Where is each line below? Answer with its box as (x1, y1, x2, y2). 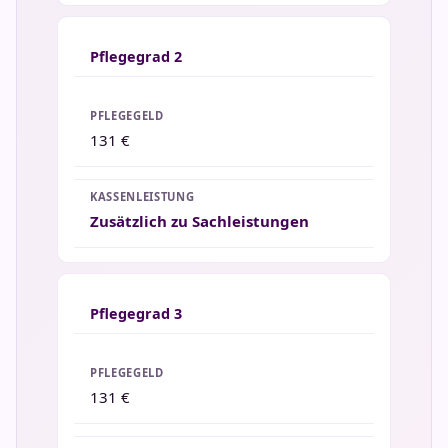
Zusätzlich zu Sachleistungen (90, 210, 309, 231)
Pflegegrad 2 (90, 46, 182, 66)
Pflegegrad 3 (90, 303, 182, 323)
